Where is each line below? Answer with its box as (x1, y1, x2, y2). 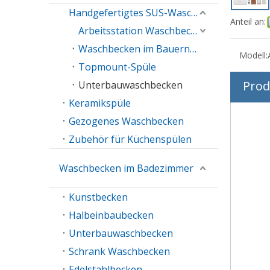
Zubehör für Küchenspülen (69, 133, 192, 146)
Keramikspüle (69, 96, 131, 110)
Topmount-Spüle (78, 60, 156, 74)
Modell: (239, 49, 268, 61)
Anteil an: (230, 16, 266, 27)
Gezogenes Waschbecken (69, 115, 184, 128)
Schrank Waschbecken (69, 245, 170, 258)
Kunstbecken (69, 190, 128, 204)
